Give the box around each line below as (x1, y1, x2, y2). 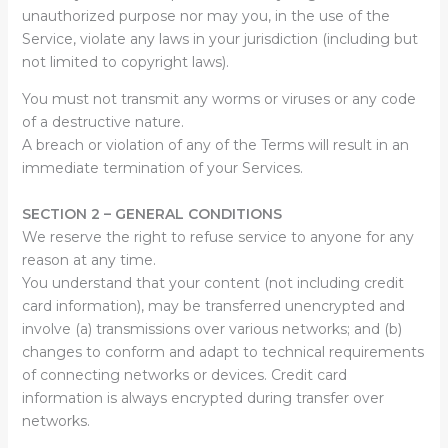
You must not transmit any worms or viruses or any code (21, 90, 416, 108)
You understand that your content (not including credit (21, 274, 404, 292)
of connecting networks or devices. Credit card (21, 366, 347, 384)
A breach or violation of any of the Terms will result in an (21, 136, 409, 154)
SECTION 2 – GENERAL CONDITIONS (21, 205, 282, 223)
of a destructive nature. (21, 113, 184, 131)
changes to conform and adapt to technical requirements (21, 343, 424, 361)
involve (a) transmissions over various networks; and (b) (21, 320, 402, 338)
